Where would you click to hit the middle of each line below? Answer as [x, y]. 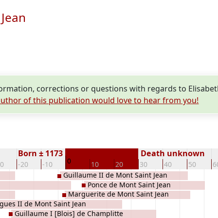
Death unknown [172, 153]
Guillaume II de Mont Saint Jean [115, 175]
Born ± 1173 [41, 153]
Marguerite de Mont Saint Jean [118, 194]
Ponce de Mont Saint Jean [129, 184]
